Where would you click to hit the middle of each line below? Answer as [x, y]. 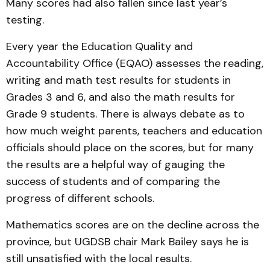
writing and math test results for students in [118, 80]
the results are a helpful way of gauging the [115, 165]
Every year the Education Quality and [99, 46]
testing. [25, 20]
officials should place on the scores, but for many [130, 148]
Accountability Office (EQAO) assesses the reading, [135, 63]
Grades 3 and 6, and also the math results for [121, 97]
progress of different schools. [80, 198]
